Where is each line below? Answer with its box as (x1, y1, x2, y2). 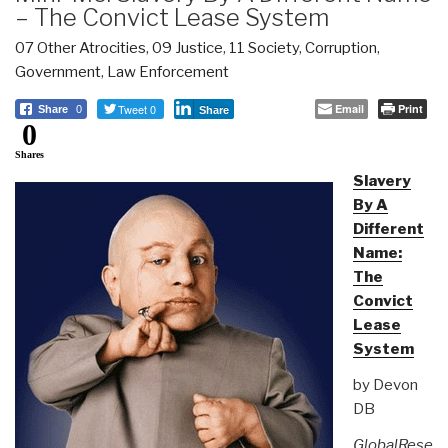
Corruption (305, 38, 377, 57)
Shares (15, 148, 44, 160)
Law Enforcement (107, 62, 229, 81)
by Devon (352, 375, 418, 394)
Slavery (352, 171, 411, 190)
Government (15, 62, 101, 81)
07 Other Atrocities (15, 38, 146, 57)
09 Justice (152, 38, 223, 57)
